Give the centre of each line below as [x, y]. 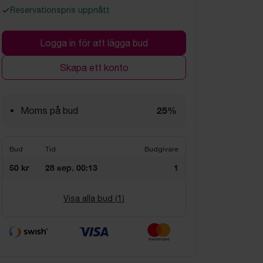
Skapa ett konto [94, 68]
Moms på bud [49, 110]
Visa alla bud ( [90, 198]
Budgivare [161, 149]
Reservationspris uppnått [60, 10]
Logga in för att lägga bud [94, 43]
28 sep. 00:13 [71, 168]
